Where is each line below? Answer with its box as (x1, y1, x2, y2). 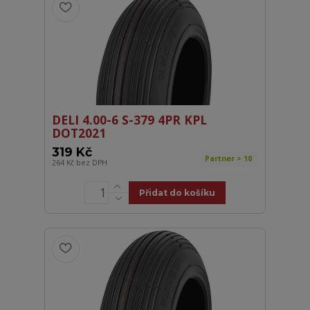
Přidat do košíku (138, 187, 215, 198)
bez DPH (76, 157, 108, 167)
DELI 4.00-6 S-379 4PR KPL (52, 111, 208, 128)
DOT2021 (52, 124, 107, 141)
